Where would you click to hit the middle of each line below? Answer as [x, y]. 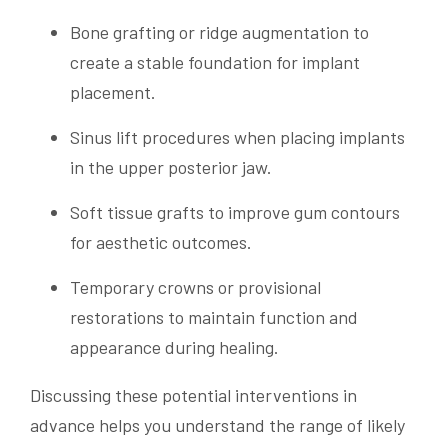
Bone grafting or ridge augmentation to [219, 32]
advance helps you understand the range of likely [217, 425]
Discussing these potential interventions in [193, 395]
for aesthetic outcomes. [161, 242]
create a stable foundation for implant [215, 62]
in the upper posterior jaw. [171, 167]
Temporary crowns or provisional [195, 287]
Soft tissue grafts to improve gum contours [235, 212]
